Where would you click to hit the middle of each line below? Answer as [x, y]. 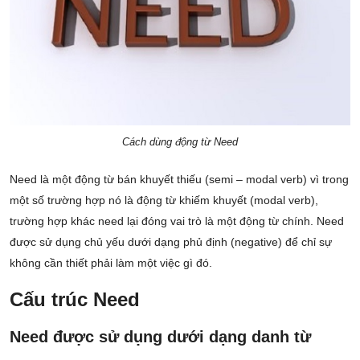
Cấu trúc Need [75, 300]
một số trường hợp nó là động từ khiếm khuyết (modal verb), [164, 200]
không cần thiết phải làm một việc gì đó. [111, 263]
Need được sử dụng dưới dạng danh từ [160, 337]
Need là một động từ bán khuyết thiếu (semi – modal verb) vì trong [179, 180]
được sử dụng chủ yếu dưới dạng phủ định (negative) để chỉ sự [171, 242]
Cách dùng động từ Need [180, 142]
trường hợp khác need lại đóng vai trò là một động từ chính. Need [177, 221]
